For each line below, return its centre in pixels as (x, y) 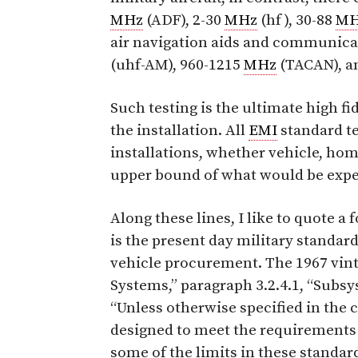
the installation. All (179, 130)
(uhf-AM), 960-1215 (177, 65)
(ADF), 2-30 (184, 20)
